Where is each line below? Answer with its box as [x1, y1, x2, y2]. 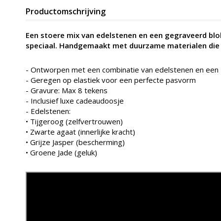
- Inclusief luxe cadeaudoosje [26, 96, 124, 106]
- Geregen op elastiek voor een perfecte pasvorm [26, 75, 196, 85]
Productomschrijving [26, 6, 106, 17]
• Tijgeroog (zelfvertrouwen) [26, 116, 123, 126]
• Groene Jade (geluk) [26, 147, 97, 157]
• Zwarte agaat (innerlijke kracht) [26, 127, 135, 137]
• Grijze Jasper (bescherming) [26, 137, 125, 147]
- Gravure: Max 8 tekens [26, 85, 108, 95]
